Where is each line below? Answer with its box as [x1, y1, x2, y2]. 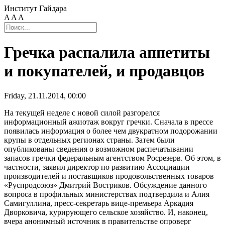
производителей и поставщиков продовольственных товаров [4, 171, 214, 180]
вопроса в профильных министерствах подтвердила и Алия [4, 189, 209, 198]
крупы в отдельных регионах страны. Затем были [4, 135, 175, 144]
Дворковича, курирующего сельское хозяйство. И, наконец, [4, 207, 208, 216]
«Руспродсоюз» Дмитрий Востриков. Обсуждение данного [4, 180, 207, 189]
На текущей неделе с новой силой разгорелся [4, 108, 160, 117]
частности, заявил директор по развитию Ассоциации [4, 162, 190, 171]
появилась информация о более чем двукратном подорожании [4, 126, 217, 135]
